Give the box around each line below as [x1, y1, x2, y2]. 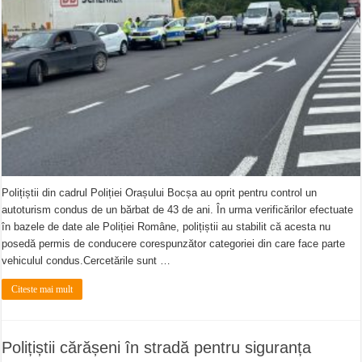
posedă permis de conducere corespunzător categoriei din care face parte [2, 237, 346, 250]
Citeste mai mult [11, 283, 74, 295]
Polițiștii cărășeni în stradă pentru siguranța [2, 338, 312, 356]
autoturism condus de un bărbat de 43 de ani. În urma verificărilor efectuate [2, 203, 354, 216]
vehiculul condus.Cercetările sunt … [2, 254, 171, 267]
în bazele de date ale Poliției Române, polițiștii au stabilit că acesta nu [2, 220, 331, 233]
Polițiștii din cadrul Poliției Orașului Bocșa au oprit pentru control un [2, 186, 318, 199]
